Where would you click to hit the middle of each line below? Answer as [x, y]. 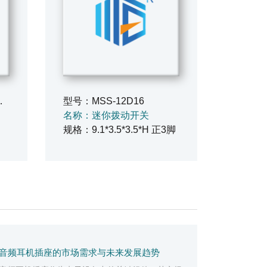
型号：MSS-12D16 [104, 101]
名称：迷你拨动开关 [106, 115]
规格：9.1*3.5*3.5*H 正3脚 [119, 130]
